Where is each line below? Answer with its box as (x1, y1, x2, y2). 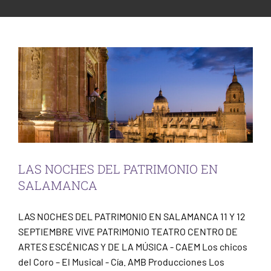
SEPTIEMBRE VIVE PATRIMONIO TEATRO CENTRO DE (18, 225, 238, 237)
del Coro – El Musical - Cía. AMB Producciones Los (18, 255, 224, 267)
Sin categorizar (103, 28, 168, 41)
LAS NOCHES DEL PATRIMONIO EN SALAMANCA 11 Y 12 (18, 210, 246, 222)
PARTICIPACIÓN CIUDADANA (34, 23, 145, 39)
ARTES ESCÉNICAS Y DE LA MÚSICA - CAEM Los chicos (18, 240, 247, 252)
